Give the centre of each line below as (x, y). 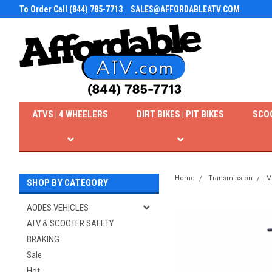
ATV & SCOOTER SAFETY (70, 223)
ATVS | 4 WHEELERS (70, 114)
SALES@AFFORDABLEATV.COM (185, 9)
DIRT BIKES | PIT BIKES (181, 114)
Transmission (230, 178)
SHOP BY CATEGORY (67, 183)
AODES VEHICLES (58, 208)
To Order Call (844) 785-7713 (71, 9)
